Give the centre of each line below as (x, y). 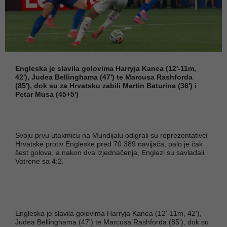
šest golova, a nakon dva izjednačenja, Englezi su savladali (110, 152)
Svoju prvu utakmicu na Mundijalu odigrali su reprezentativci (111, 135)
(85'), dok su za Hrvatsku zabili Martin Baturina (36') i (106, 85)
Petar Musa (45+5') (47, 94)
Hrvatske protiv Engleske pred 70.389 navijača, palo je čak (109, 144)
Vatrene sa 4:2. (40, 161)
